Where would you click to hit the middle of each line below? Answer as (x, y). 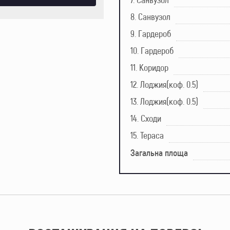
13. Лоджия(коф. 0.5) (164, 102)
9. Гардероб (151, 34)
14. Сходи (146, 119)
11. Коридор (149, 68)
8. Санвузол (150, 17)
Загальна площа (159, 153)
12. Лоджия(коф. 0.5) (164, 85)
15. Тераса (147, 136)
